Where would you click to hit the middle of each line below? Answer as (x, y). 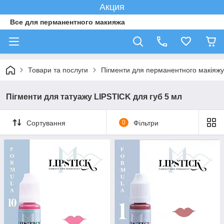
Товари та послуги (58, 70)
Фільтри (146, 123)
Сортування (46, 123)
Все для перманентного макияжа (67, 22)
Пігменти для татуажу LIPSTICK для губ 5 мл (94, 97)
